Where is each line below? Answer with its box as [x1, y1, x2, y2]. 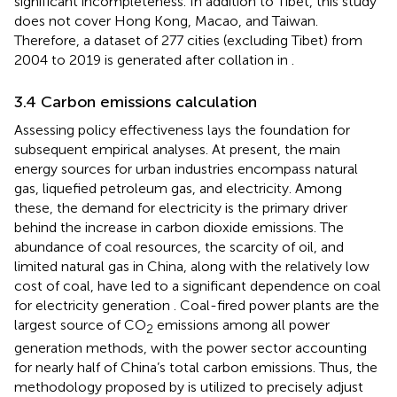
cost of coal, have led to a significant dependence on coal [14, 282, 381, 300]
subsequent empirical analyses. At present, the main [14, 145, 340, 163]
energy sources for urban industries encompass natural [14, 165, 358, 183]
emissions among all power [153, 321, 330, 339]
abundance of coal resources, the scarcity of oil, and [14, 243, 344, 261]
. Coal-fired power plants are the [174, 301, 379, 319]
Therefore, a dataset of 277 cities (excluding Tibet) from [14, 36, 362, 54]
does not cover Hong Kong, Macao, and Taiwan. [14, 17, 318, 35]
